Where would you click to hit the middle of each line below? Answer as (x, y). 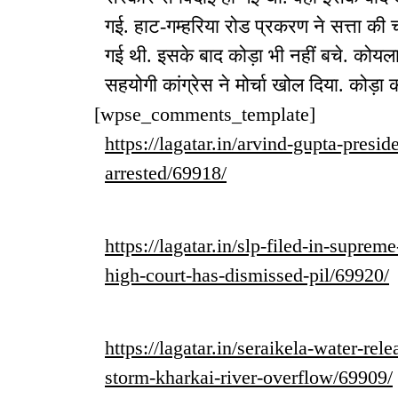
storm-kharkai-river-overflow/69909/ (249, 378)
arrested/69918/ (166, 173)
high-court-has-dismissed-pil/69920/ (247, 275)
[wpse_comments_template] (205, 115)
